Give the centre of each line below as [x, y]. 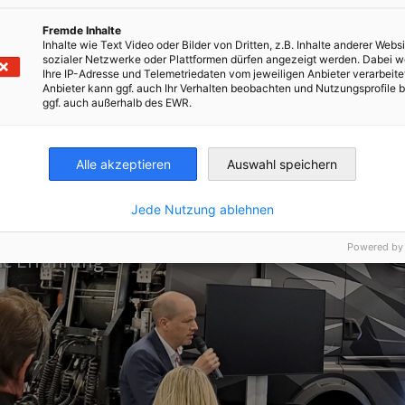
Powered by [375, 247]
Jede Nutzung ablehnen [202, 209]
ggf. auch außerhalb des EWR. [117, 103]
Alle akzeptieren [123, 164]
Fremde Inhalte [82, 30]
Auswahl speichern [282, 164]
